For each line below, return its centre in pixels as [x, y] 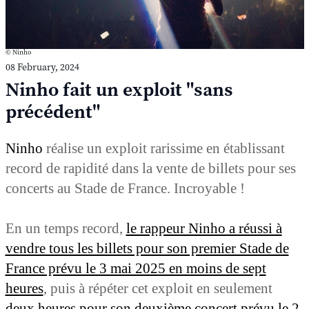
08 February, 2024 [42, 67]
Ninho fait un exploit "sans [119, 90]
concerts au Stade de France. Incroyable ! [125, 188]
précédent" [53, 112]
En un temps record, [66, 228]
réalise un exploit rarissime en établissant [163, 148]
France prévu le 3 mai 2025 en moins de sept [136, 268]
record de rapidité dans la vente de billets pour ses [150, 168]
